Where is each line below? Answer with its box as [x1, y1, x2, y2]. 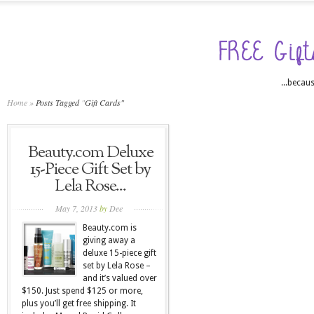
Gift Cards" [85, 97, 124, 108]
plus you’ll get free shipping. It [22, 299, 136, 308]
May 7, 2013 [55, 203, 100, 214]
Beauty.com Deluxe [27, 141, 153, 165]
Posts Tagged [34, 97, 81, 108]
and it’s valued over [83, 273, 157, 283]
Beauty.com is [83, 223, 137, 233]
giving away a [83, 235, 135, 245]
